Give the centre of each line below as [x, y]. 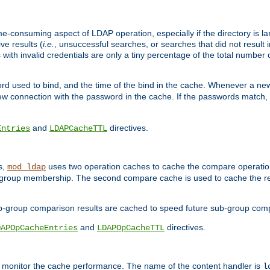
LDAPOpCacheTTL [131, 228]
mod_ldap [27, 167]
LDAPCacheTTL [78, 128]
